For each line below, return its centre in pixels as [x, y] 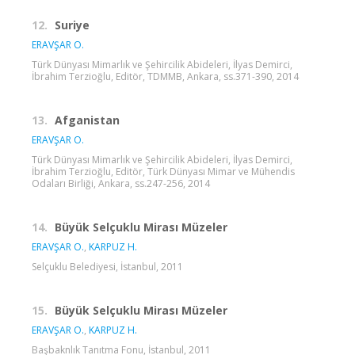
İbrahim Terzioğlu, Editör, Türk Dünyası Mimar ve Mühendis [163, 171]
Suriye [72, 25]
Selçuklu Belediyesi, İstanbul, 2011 [107, 266]
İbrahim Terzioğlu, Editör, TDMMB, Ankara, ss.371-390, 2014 [165, 76]
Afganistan [87, 120]
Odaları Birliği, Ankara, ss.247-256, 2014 [121, 183]
